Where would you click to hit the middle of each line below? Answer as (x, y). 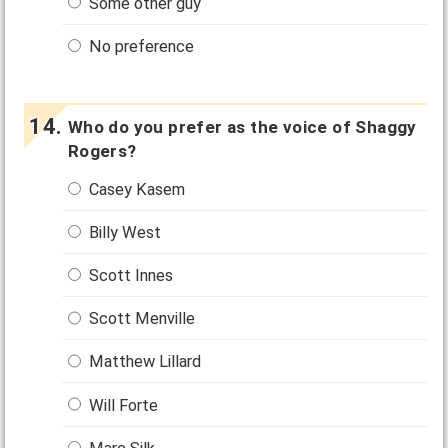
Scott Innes (129, 276)
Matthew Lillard (143, 362)
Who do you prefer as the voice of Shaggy (242, 126)
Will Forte (122, 405)
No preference (140, 46)
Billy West (123, 232)
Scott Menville (140, 319)
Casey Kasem (135, 189)
